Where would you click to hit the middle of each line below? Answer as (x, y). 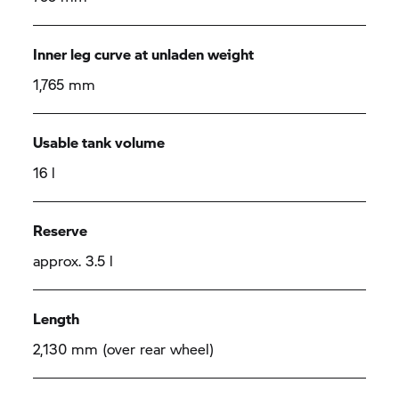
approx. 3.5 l (73, 261)
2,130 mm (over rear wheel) (124, 349)
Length (57, 318)
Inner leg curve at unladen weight (144, 54)
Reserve (61, 230)
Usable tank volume (99, 142)
